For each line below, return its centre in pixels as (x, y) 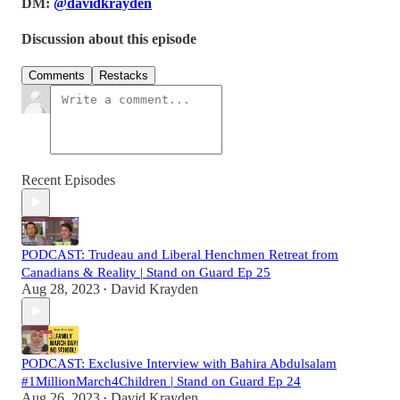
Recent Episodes (68, 179)
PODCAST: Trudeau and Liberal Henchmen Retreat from (180, 254)
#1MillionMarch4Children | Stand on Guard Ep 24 (161, 381)
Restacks (124, 75)
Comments (57, 75)
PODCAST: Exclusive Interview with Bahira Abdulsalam (179, 363)
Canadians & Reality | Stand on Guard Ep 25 (146, 272)
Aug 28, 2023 (61, 288)
